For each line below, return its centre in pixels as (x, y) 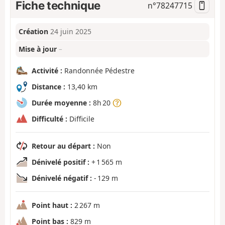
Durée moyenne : (61, 103)
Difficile (81, 119)
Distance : (48, 87)
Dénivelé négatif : (62, 178)
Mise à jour (38, 49)
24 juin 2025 (71, 32)
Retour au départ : (63, 146)
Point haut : (52, 205)
